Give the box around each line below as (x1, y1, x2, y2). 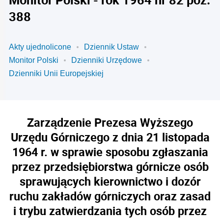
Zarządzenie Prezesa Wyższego (27, 114, 193, 130)
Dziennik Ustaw (84, 43, 139, 51)
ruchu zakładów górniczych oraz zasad (9, 188, 211, 204)
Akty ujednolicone (9, 43, 71, 51)
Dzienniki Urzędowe (71, 56, 142, 64)
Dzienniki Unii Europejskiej (9, 69, 104, 78)
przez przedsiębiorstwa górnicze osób (11, 159, 209, 174)
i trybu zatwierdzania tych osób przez (13, 203, 207, 219)
